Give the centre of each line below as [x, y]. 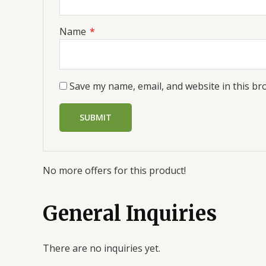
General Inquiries [130, 214]
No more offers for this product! [114, 170]
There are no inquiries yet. [102, 248]
